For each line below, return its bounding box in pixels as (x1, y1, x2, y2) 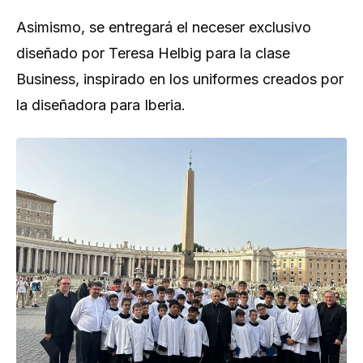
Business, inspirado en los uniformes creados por (16, 70, 344, 88)
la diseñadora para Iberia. (16, 96, 186, 113)
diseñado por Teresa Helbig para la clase (16, 45, 290, 62)
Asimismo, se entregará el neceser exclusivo (16, 19, 311, 36)
